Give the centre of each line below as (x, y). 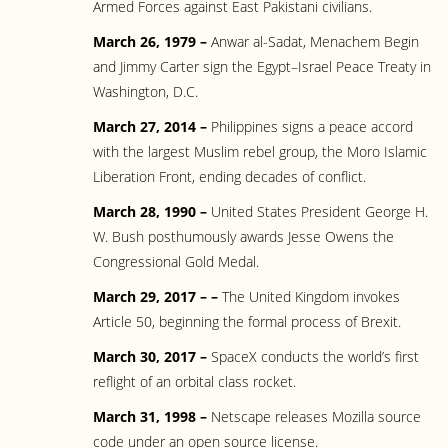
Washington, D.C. (145, 91)
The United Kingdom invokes (309, 296)
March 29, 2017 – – (155, 296)
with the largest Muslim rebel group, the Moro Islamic (260, 151)
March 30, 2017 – (152, 356)
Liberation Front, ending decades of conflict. (229, 176)
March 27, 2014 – (152, 126)
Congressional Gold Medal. (176, 261)
